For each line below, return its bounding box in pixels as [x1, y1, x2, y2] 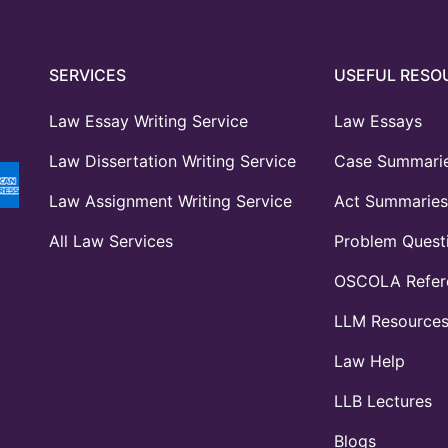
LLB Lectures [334, 391, 432, 411]
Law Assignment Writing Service [49, 191, 292, 211]
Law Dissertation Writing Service [49, 151, 296, 171]
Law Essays [334, 111, 422, 131]
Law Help [334, 351, 405, 371]
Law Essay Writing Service [49, 111, 248, 131]
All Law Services [49, 231, 173, 251]
